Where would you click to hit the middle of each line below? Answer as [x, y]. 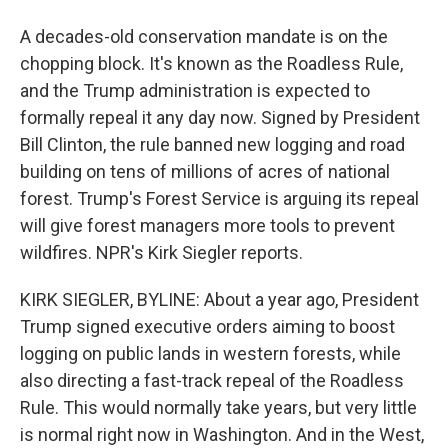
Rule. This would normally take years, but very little [218, 407]
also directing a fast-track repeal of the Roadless [212, 380]
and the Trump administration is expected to [195, 90]
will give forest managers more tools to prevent [207, 225]
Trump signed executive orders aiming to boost [207, 326]
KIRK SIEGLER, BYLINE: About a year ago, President [219, 299]
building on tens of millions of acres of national [205, 171]
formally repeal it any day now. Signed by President [220, 117]
